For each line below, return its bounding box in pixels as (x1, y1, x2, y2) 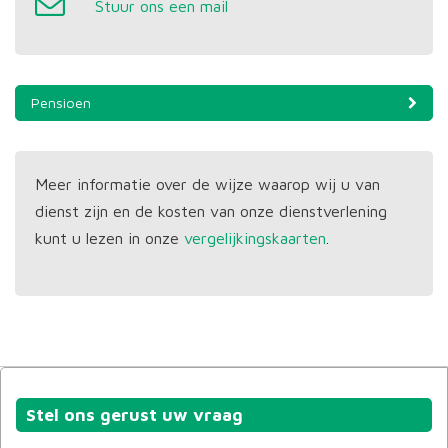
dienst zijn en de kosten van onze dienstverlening (35, 202, 387, 221)
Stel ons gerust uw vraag (26, 404, 243, 426)
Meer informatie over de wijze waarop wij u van (35, 175, 380, 194)
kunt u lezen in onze (35, 229, 184, 248)
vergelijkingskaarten (184, 229, 326, 248)
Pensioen (31, 94, 91, 112)
